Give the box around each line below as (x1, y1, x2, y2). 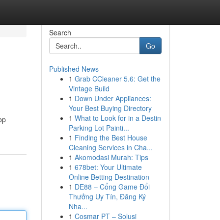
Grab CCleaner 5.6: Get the (74, 74, 161, 83)
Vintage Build (68, 83, 110, 93)
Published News (49, 64, 99, 74)
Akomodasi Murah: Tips (74, 152, 148, 162)
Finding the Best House (74, 133, 147, 142)
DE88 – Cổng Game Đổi (74, 182, 150, 192)
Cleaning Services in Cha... (68, 142, 153, 152)
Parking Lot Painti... (68, 123, 129, 133)
